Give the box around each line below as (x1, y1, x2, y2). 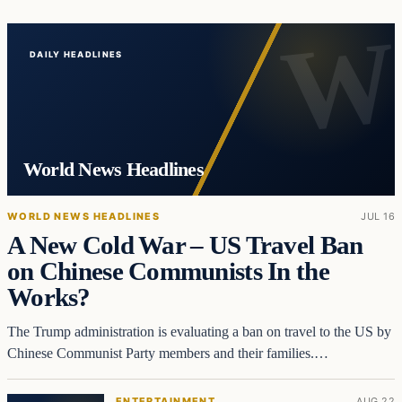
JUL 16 (361, 209, 395, 223)
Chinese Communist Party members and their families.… (7, 345, 328, 361)
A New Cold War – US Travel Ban (7, 230, 363, 259)
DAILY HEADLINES (30, 49, 123, 60)
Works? (7, 282, 91, 311)
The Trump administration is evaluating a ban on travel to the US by (7, 323, 391, 339)
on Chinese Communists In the (7, 256, 329, 285)
